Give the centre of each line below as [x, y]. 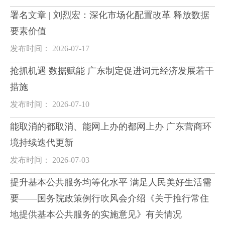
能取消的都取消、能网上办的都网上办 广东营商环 [111, 127]
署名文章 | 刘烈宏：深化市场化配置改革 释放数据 [110, 15]
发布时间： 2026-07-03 [50, 160]
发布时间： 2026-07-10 [50, 104]
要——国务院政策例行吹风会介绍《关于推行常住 [109, 198]
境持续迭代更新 [42, 143]
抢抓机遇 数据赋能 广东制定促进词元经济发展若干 [112, 71]
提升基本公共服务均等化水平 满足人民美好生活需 [111, 182]
